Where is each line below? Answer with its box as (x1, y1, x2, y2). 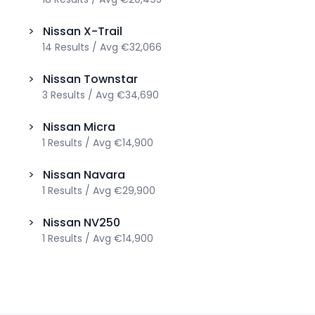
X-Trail (84, 23, 122, 39)
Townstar (84, 71, 138, 87)
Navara (84, 167, 125, 183)
